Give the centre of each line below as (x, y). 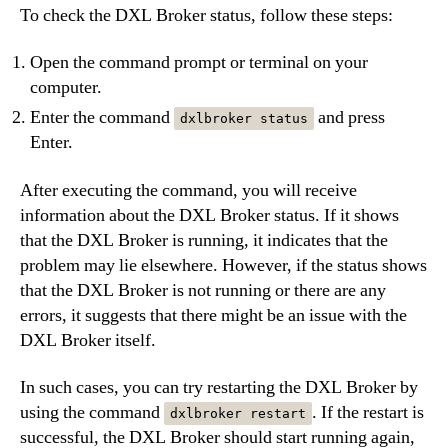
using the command (92, 412)
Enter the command (102, 117)
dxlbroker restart (238, 413)
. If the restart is (368, 412)
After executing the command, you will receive (188, 190)
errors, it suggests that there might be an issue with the (213, 315)
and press (349, 117)
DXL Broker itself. (88, 340)
